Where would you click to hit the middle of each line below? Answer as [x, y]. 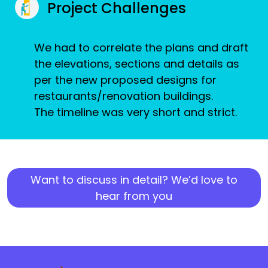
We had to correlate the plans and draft [141, 47]
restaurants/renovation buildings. [124, 96]
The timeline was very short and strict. [135, 112]
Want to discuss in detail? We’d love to [134, 179]
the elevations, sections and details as [137, 63]
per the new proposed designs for [125, 80]
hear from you [134, 196]
